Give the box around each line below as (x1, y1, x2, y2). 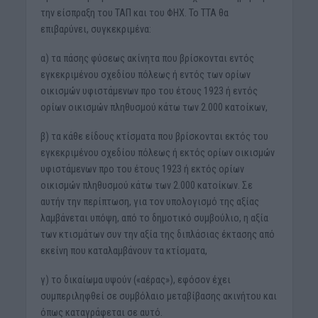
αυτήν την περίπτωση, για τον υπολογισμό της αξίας (40, 196, 259, 208)
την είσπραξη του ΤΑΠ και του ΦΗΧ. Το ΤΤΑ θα (40, 7, 229, 19)
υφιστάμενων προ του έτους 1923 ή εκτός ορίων (40, 163, 244, 175)
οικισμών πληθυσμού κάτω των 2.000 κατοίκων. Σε (40, 180, 253, 192)
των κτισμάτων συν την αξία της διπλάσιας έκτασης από (40, 229, 275, 241)
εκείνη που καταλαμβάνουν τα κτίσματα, (40, 245, 207, 257)
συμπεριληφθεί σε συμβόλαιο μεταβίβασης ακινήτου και (40, 290, 277, 302)
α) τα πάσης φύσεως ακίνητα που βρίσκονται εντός (40, 53, 254, 65)
